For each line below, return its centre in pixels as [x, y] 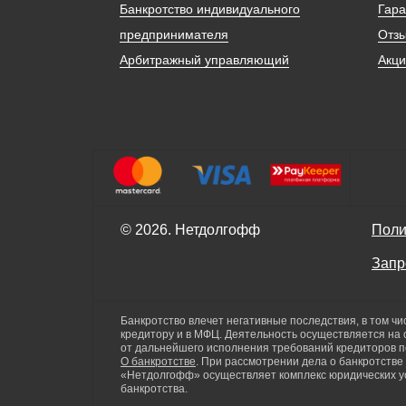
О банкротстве [158, 362]
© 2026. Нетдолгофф [190, 230]
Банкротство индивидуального [210, 10]
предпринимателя [174, 35]
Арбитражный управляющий [204, 60]
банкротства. [154, 389]
